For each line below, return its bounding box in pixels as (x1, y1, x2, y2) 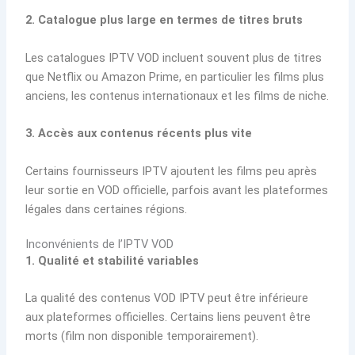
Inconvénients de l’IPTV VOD (25, 236, 174, 251)
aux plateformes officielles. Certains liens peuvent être (25, 310, 311, 325)
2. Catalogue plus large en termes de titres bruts (25, 13, 303, 28)
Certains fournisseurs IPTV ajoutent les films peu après (25, 163, 318, 178)
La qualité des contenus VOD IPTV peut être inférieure (25, 291, 309, 306)
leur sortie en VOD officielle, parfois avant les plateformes (25, 182, 329, 197)
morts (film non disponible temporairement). (25, 329, 259, 344)
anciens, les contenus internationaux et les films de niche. (25, 88, 330, 103)
